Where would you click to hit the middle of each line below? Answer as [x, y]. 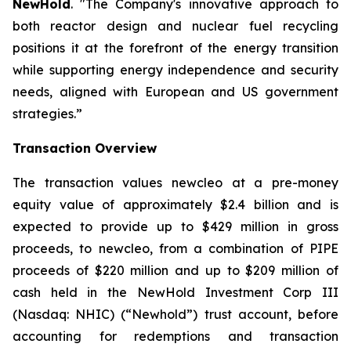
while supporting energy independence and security [175, 70]
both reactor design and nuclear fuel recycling [175, 26]
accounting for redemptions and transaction [175, 336]
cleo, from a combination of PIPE [231, 248]
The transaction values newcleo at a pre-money [175, 183]
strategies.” [47, 114]
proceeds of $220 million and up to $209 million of [175, 270]
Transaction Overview [85, 148]
